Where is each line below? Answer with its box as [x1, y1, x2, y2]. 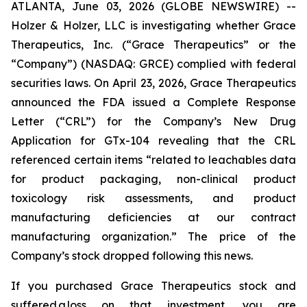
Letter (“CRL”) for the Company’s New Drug [11, 114, 296, 128]
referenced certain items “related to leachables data [11, 153, 296, 167]
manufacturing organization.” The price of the [11, 230, 296, 243]
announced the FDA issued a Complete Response [11, 95, 296, 109]
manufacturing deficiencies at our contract [11, 210, 296, 224]
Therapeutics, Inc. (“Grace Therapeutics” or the [11, 38, 296, 51]
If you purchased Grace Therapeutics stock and [11, 279, 296, 293]
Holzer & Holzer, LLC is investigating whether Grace [11, 19, 296, 32]
